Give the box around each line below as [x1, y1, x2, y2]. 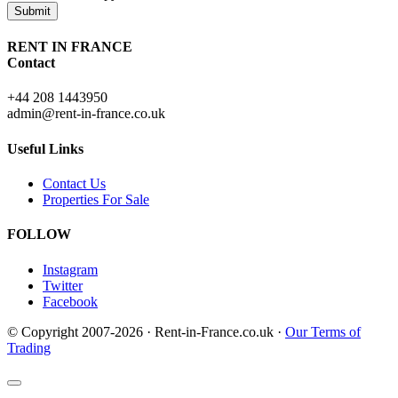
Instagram [43, 261, 98, 277]
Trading [7, 339, 51, 355]
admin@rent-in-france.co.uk [7, 106, 165, 122]
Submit [14, 4, 51, 18]
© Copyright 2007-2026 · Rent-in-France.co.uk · [7, 323, 285, 339]
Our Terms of [285, 323, 361, 339]
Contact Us [43, 176, 106, 191]
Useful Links [7, 140, 84, 156]
